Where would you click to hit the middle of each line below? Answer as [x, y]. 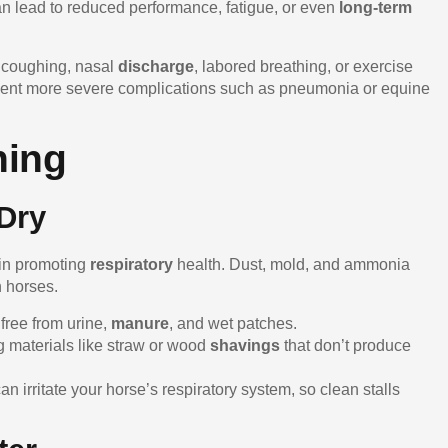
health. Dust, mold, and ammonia [293, 265]
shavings [245, 345]
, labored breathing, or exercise [303, 66]
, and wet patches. [233, 323]
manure [140, 323]
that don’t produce [345, 345]
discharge [156, 66]
